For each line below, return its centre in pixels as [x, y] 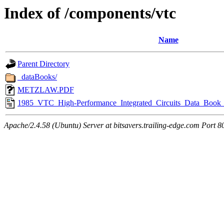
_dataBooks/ [37, 77]
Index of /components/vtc [90, 13]
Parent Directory [43, 64]
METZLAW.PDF [46, 90]
